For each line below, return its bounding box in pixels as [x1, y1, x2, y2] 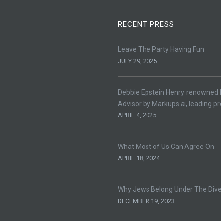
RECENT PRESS [118, 20, 174, 29]
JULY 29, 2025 [118, 57, 157, 65]
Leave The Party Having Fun [118, 45, 204, 54]
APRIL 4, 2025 [118, 111, 156, 119]
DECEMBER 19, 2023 [118, 197, 175, 205]
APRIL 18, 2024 [118, 154, 160, 162]
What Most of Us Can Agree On [118, 143, 214, 151]
